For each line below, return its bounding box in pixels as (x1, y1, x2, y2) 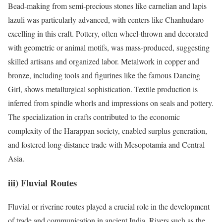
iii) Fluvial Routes (8, 175, 77, 189)
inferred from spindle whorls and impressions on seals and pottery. (8, 97, 214, 108)
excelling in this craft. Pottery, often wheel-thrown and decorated (8, 28, 208, 39)
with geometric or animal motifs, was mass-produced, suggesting (8, 42, 210, 53)
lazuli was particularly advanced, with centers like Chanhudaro (8, 14, 204, 25)
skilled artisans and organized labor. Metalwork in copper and (8, 55, 199, 66)
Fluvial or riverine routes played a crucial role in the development (8, 201, 210, 212)
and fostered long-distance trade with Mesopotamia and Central (8, 139, 205, 150)
